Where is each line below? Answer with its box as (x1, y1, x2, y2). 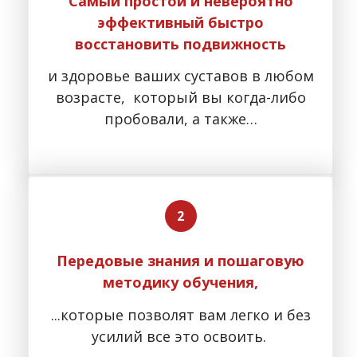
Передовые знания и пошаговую (57, 251, 304, 271)
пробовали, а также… (104, 109, 257, 129)
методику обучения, (103, 273, 258, 292)
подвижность (183, 33, 286, 53)
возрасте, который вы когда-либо (55, 88, 306, 108)
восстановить (75, 33, 183, 53)
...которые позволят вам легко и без (50, 304, 311, 324)
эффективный (97, 12, 208, 32)
